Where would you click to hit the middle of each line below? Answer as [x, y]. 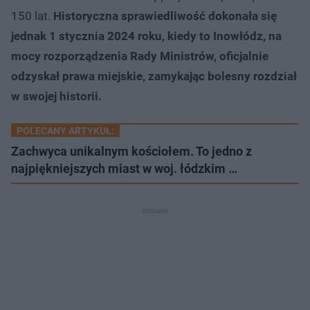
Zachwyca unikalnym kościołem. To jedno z [131, 151]
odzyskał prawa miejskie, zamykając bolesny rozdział [154, 76]
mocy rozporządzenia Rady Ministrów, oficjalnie [140, 56]
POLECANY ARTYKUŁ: [65, 130]
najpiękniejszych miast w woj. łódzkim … [124, 168]
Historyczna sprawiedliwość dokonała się [165, 16]
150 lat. [32, 16]
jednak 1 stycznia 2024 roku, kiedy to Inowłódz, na [146, 36]
